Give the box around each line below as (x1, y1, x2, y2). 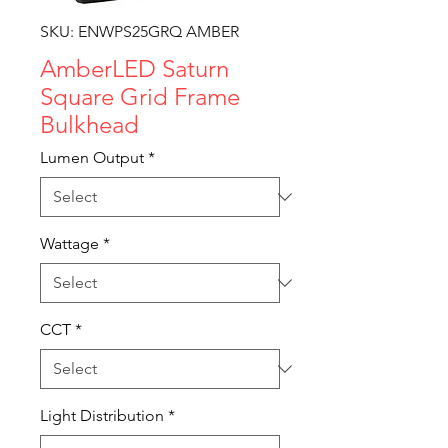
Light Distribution (40, 406, 164, 425)
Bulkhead (40, 110, 139, 139)
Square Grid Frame (40, 82, 240, 111)
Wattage (40, 234, 99, 253)
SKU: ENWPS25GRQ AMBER (40, 22, 239, 41)
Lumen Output (40, 148, 144, 167)
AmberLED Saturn (40, 54, 229, 83)
